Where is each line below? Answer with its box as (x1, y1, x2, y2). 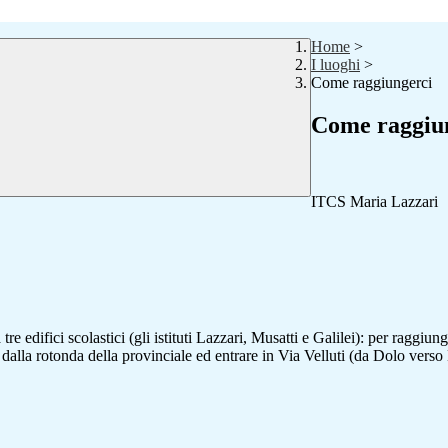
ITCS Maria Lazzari (311, 193, 438, 211)
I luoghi (311, 56, 360, 74)
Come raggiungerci (311, 74, 432, 92)
